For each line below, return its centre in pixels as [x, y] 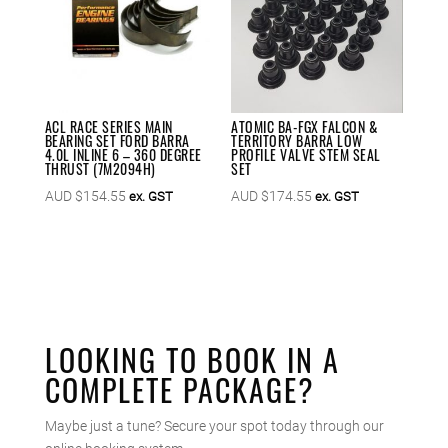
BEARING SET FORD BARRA [117, 141]
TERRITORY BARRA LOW [297, 141]
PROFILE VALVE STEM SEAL [306, 155]
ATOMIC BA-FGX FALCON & [304, 127]
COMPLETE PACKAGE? [184, 390]
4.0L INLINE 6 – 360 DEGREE [123, 155]
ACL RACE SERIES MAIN [108, 127]
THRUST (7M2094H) [100, 169]
